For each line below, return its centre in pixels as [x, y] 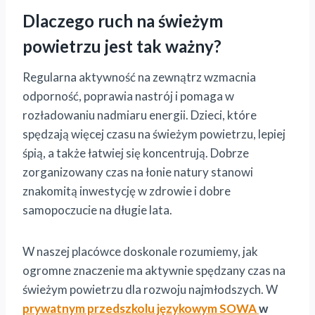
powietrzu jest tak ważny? [122, 46]
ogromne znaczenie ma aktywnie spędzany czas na [154, 271]
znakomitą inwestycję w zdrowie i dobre [127, 191]
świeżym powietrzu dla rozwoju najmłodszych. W [150, 290]
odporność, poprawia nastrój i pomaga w [128, 96]
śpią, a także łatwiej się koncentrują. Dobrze [136, 153]
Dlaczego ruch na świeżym [123, 21]
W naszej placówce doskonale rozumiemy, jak [140, 252]
